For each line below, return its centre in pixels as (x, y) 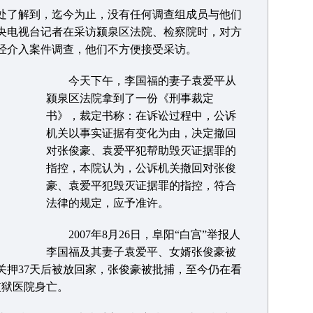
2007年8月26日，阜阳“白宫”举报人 (143, 234)
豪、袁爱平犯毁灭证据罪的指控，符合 (141, 185)
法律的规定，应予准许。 (107, 203)
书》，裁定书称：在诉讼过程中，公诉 (141, 116)
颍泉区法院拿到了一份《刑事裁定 (130, 98)
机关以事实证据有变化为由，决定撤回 (141, 133)
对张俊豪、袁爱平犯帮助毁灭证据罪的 (141, 151)
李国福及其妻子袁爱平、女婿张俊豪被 (141, 252)
